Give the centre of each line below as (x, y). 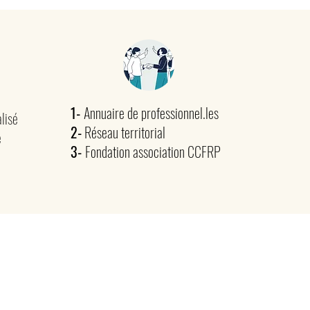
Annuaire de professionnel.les (151, 113)
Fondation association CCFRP (153, 152)
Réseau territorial (124, 132)
